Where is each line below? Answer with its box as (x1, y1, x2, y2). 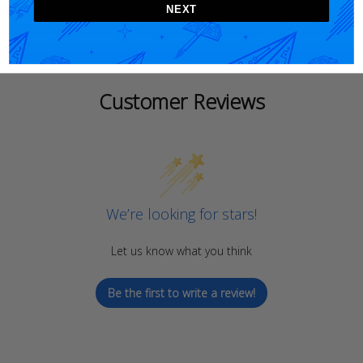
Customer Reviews (98, 88, 265, 116)
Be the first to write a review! (108, 284, 255, 301)
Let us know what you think (111, 242, 252, 258)
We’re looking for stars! (106, 203, 257, 224)
